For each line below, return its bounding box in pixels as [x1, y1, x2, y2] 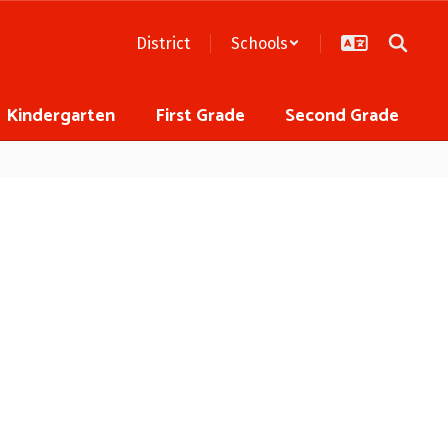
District [136, 33, 190, 53]
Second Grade [285, 100, 399, 131]
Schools [231, 33, 288, 53]
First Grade [155, 100, 245, 131]
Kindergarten [6, 100, 115, 131]
